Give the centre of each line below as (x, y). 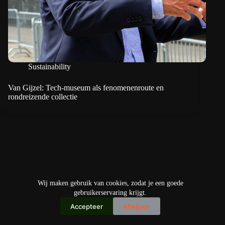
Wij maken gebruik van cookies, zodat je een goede (110, 183)
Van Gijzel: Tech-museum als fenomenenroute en (86, 88)
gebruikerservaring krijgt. (110, 193)
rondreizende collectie (43, 97)
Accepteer (87, 206)
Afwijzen (137, 206)
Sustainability (49, 67)
